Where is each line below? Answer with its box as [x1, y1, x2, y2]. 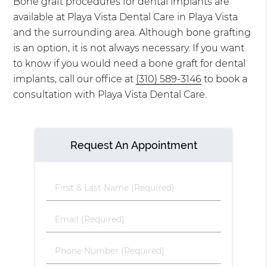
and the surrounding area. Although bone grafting [13, 27, 252, 39]
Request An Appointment [70, 138, 197, 151]
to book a [201, 73, 248, 85]
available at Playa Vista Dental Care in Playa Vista [13, 11, 238, 23]
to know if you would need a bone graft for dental [13, 58, 246, 70]
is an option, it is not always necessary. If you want [13, 42, 245, 54]
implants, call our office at [13, 73, 136, 85]
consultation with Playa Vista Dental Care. [13, 89, 207, 101]
